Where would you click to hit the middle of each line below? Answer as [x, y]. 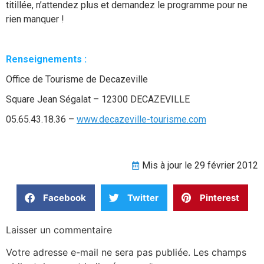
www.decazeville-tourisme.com [141, 119]
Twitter [143, 197]
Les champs [220, 253]
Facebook [64, 197]
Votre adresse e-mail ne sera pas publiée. [98, 253]
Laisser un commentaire [59, 230]
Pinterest [219, 197]
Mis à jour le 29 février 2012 [200, 165]
